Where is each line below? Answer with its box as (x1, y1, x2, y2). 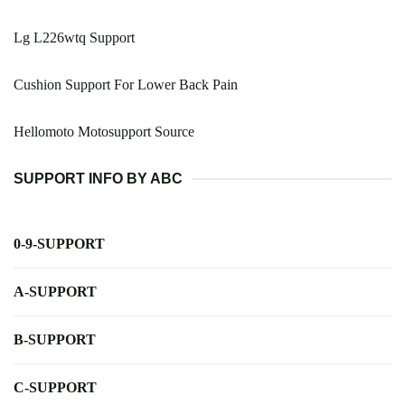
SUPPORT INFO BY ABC (14, 171, 183, 187)
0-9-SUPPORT (14, 236, 105, 252)
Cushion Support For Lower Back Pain (14, 77, 238, 93)
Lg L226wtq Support (14, 30, 135, 46)
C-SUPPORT (14, 380, 97, 396)
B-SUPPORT (14, 332, 96, 348)
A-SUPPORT (14, 284, 97, 300)
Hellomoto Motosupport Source (14, 124, 194, 140)
